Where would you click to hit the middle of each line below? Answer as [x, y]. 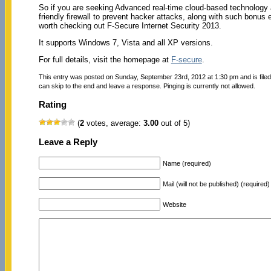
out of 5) [174, 123]
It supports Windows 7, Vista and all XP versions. [126, 42]
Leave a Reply [68, 142]
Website [174, 204]
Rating [52, 104]
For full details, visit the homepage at [105, 59]
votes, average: [113, 123]
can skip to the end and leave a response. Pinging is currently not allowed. [147, 86]
